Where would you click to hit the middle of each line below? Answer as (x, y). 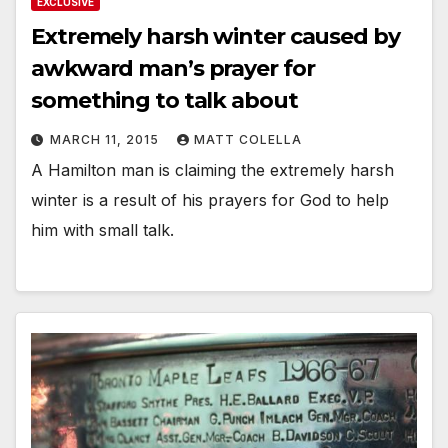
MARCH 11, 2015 (106, 140)
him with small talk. (102, 230)
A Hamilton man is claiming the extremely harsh (212, 170)
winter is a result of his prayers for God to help (210, 200)
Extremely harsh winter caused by (215, 37)
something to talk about (164, 101)
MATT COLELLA (248, 140)
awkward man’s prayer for (173, 69)
